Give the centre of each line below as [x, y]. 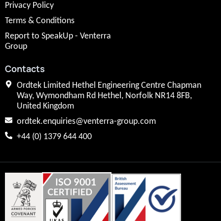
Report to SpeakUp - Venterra [58, 36]
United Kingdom [45, 106]
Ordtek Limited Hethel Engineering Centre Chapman [109, 85]
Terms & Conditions [40, 21]
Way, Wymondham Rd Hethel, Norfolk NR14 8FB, [104, 96]
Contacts [25, 68]
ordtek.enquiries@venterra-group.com [86, 121]
